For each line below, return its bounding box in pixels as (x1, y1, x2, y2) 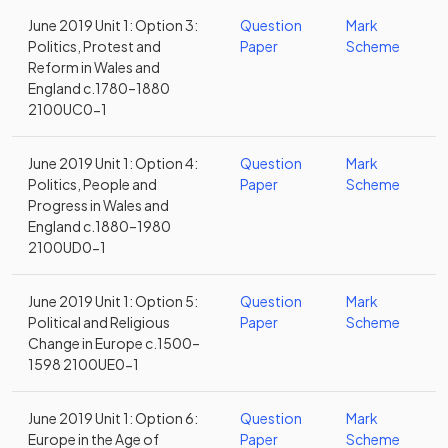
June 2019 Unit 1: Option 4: (28, 154, 198, 172)
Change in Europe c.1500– (28, 334, 200, 352)
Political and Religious (28, 313, 170, 331)
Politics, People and (28, 175, 157, 193)
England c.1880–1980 (28, 217, 171, 235)
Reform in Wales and (28, 58, 160, 76)
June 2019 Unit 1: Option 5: (28, 292, 198, 310)
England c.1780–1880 (28, 79, 170, 97)
